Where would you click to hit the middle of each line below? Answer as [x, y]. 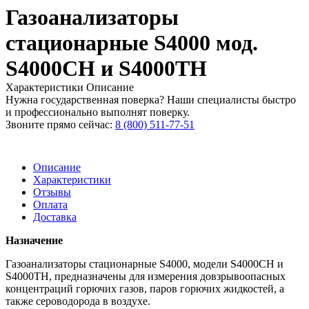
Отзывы [52, 192]
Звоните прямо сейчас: [60, 125]
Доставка [55, 217]
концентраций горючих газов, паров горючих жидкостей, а [145, 289]
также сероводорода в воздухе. [78, 301]
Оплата [50, 205]
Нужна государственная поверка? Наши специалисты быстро [151, 100]
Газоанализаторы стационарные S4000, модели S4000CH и [144, 264]
